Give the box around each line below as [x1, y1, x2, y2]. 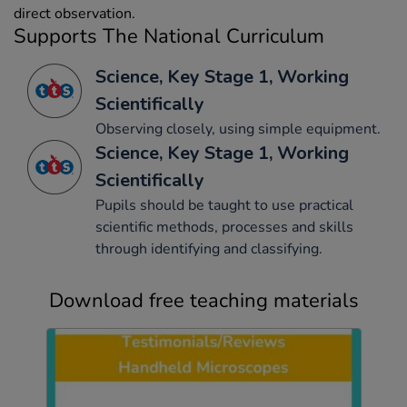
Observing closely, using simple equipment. [95, 119, 381, 140]
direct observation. [14, 4, 135, 25]
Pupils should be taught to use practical [95, 195, 353, 216]
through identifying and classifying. [95, 239, 323, 260]
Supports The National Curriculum [14, 23, 324, 51]
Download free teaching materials [48, 287, 359, 315]
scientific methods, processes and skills [95, 217, 353, 238]
